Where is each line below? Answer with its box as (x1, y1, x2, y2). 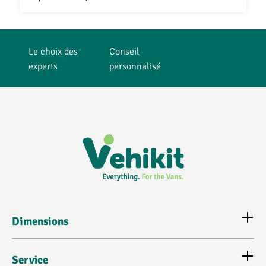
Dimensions (12, 214, 68, 229)
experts (28, 59, 58, 72)
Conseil (109, 45, 140, 57)
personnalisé (109, 59, 161, 72)
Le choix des (28, 45, 78, 57)
